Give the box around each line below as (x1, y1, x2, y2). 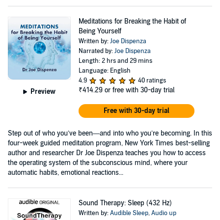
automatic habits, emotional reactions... (8, 168, 123, 177)
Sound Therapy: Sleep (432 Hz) (78, 198, 172, 207)
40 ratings (137, 76, 166, 84)
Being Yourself (78, 27, 121, 35)
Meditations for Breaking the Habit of (78, 17, 186, 26)
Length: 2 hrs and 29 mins (78, 56, 152, 65)
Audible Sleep (110, 209, 148, 217)
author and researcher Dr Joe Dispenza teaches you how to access (8, 148, 206, 157)
